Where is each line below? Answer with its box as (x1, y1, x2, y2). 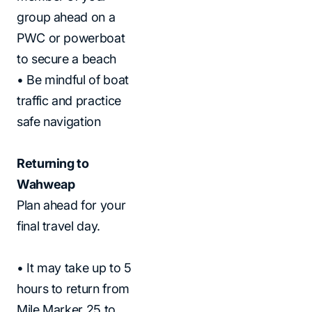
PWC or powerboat (17, 31, 125, 45)
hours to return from (17, 281, 130, 296)
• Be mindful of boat (17, 72, 129, 87)
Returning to (17, 156, 89, 171)
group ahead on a (17, 10, 116, 24)
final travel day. (17, 219, 100, 233)
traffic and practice (17, 93, 121, 108)
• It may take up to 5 (17, 260, 132, 275)
